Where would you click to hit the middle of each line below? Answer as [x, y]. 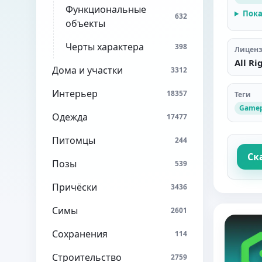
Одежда [70, 117]
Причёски [75, 187]
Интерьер [75, 94]
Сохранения [80, 234]
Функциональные [106, 9]
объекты [85, 23]
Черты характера [105, 47]
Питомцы [74, 140]
